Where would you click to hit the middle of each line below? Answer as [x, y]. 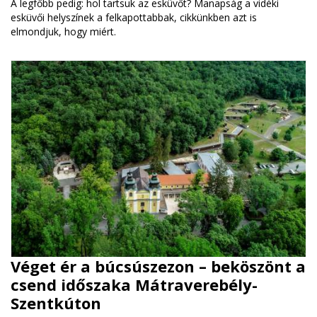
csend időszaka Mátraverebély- [134, 284]
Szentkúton [56, 302]
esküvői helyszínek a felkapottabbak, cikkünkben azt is [134, 18]
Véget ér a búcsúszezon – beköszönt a [158, 266]
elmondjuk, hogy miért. [63, 32]
